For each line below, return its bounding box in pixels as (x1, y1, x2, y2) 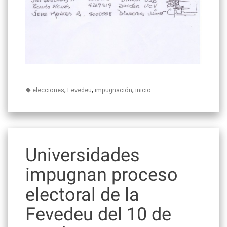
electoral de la (25, 184, 139, 206)
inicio (135, 86, 151, 95)
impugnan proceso (25, 164, 178, 186)
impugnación (95, 86, 132, 95)
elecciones (32, 86, 64, 95)
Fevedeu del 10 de (25, 204, 171, 225)
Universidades (25, 144, 140, 166)
